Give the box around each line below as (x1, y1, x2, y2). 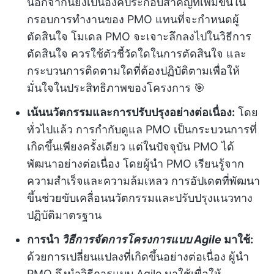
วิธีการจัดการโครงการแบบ (62, 233, 191, 246)
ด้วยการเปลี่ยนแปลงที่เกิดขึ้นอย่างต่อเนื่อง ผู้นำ (27, 250, 249, 264)
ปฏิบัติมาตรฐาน (27, 209, 102, 222)
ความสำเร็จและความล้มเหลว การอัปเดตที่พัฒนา (27, 174, 260, 188)
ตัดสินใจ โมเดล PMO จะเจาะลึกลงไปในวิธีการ (27, 30, 251, 43)
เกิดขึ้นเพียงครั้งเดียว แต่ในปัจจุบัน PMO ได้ (27, 140, 234, 154)
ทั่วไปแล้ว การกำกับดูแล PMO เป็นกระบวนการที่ (27, 123, 257, 136)
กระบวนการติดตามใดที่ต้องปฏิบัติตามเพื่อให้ (27, 64, 240, 78)
